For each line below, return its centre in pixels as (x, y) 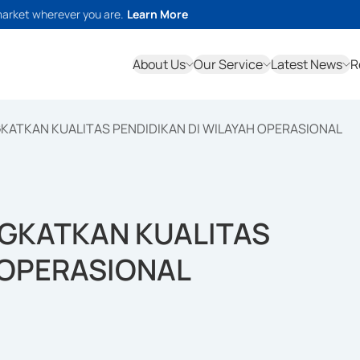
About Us (159, 64)
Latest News (307, 64)
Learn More (157, 14)
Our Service (228, 64)
